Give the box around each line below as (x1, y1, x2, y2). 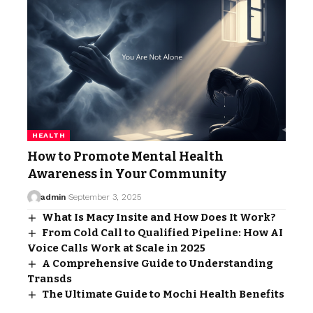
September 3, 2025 (68, 192, 141, 202)
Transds (27, 272, 72, 285)
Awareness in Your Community (27, 166, 226, 182)
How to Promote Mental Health (27, 149, 224, 164)
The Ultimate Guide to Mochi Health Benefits (42, 288, 285, 300)
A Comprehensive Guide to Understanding (42, 257, 274, 270)
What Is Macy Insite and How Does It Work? (42, 211, 277, 224)
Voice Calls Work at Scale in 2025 (27, 242, 205, 254)
